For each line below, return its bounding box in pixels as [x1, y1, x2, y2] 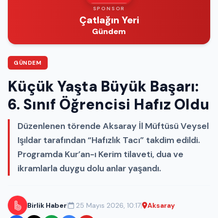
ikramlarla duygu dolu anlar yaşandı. [18, 162, 161, 174]
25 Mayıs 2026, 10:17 [76, 200, 141, 210]
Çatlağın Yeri [79, 13, 139, 26]
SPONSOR [92, 5, 126, 12]
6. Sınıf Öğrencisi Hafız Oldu [8, 94, 209, 114]
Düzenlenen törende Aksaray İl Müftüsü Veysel [18, 120, 209, 132]
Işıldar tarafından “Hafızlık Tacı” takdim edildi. [18, 134, 200, 146]
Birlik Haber [27, 200, 67, 210]
